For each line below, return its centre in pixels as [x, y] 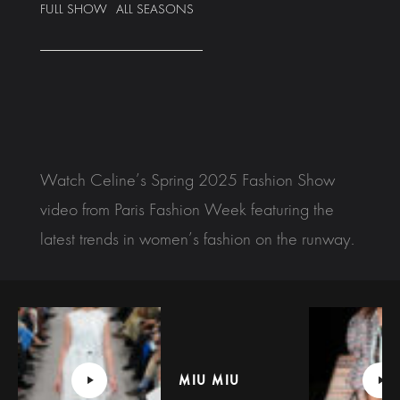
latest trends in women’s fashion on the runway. [197, 239]
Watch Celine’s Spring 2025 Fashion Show [187, 180]
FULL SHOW [74, 10]
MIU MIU [209, 381]
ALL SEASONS [155, 10]
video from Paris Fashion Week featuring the [187, 210]
